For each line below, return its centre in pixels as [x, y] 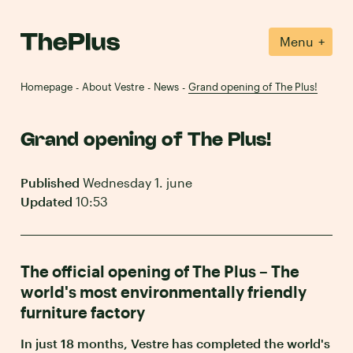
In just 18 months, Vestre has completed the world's [175, 343]
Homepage [46, 87]
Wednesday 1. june [136, 182]
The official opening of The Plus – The [160, 271]
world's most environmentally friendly [163, 292]
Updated [46, 201]
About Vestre [113, 87]
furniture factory [83, 312]
